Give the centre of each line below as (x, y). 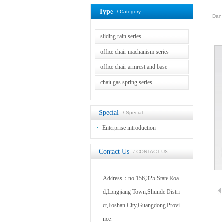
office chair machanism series (135, 52)
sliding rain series (121, 36)
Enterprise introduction (129, 128)
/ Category (129, 12)
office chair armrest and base (134, 67)
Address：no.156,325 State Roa (141, 178)
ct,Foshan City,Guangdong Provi (141, 205)
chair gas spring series (126, 82)
